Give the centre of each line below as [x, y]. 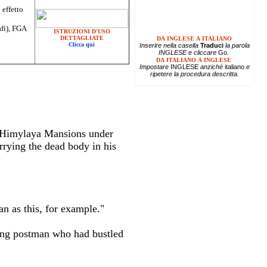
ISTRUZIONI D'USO [82, 31]
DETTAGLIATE [82, 38]
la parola [236, 45]
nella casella [181, 45]
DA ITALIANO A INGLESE [193, 60]
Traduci [212, 45]
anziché [211, 66]
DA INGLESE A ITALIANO [194, 38]
